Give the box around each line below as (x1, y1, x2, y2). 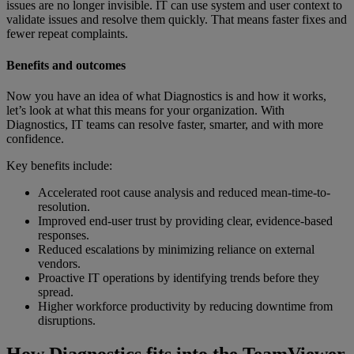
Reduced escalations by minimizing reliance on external (38, 243, 314, 257)
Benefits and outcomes (6, 58, 126, 72)
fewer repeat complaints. (6, 27, 128, 41)
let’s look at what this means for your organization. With (6, 104, 284, 118)
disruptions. (38, 314, 96, 328)
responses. (38, 228, 89, 243)
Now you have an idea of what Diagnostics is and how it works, (6, 89, 326, 104)
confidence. (6, 132, 67, 146)
